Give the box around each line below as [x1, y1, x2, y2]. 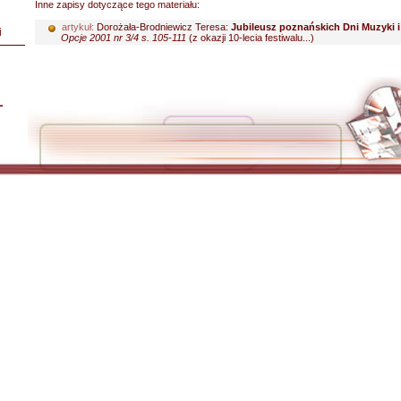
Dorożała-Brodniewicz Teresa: [94, 21, 231, 32]
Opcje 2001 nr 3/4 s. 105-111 [61, 32, 186, 43]
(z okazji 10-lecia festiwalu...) [186, 32, 314, 43]
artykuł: [62, 21, 94, 32]
